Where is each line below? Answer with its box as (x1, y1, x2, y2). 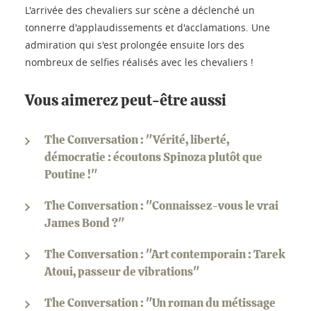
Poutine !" (44, 168, 97, 180)
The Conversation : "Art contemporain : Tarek (44, 248, 285, 260)
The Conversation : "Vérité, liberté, (44, 133, 229, 146)
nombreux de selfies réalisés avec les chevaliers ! (25, 55, 253, 69)
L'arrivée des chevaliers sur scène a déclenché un (25, 3, 255, 17)
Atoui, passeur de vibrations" (44, 265, 199, 278)
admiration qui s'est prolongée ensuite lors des (25, 37, 244, 51)
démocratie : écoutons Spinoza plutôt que (44, 151, 262, 163)
